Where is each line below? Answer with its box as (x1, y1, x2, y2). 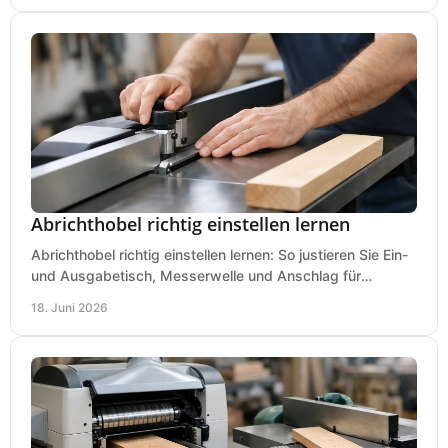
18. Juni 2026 (31, 299, 108, 315)
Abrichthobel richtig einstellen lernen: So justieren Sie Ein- (31, 245, 408, 263)
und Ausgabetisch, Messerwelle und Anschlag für (31, 266, 361, 284)
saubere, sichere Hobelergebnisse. (31, 287, 261, 305)
